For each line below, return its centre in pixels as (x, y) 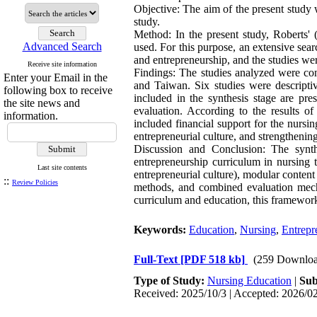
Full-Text (157, 259)
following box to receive (58, 90)
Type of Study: (171, 281)
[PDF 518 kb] (213, 259)
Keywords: (161, 230)
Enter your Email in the (56, 77)
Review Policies (35, 182)
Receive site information (62, 64)
